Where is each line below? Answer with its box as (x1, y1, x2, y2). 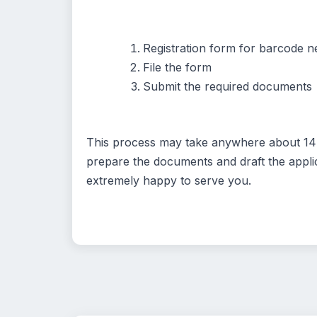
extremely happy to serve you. (86, 173, 251, 188)
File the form (143, 60, 212, 75)
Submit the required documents (143, 79, 312, 94)
